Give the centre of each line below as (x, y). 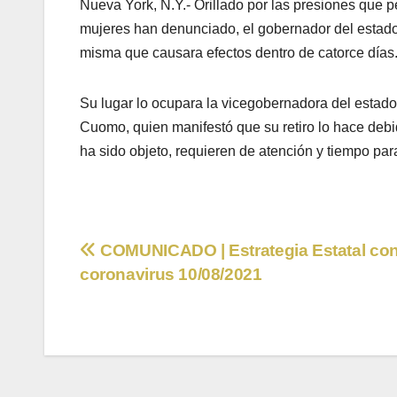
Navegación (159, 257)
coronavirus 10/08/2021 (171, 275)
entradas (138, 330)
